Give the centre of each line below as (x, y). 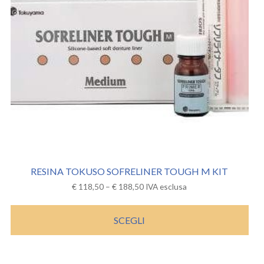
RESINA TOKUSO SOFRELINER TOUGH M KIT (130, 171)
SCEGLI (130, 220)
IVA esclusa (166, 187)
